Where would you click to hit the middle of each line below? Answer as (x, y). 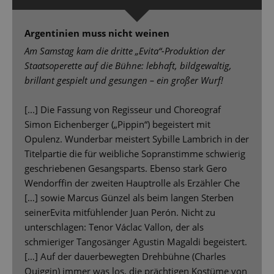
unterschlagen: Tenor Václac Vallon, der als (114, 227)
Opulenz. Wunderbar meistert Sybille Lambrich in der (137, 139)
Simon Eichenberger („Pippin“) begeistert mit (117, 124)
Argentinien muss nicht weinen (97, 33)
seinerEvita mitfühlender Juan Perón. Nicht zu (120, 213)
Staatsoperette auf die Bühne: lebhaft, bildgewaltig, (128, 66)
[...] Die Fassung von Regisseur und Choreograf (123, 110)
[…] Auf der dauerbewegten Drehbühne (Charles (125, 257)
